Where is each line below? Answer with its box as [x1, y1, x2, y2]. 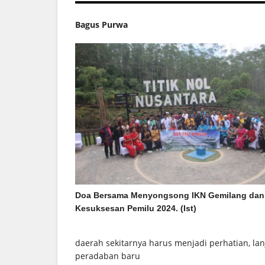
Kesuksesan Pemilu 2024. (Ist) [75, 203, 196, 213]
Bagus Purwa [75, 18, 128, 30]
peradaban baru [75, 250, 140, 261]
